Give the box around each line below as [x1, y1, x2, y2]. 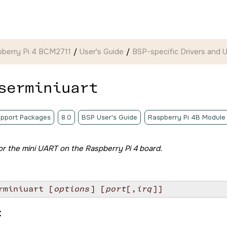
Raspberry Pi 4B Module [147, 113, 225, 122]
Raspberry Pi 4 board [85, 143, 160, 154]
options [54, 184, 89, 194]
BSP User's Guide [82, 113, 137, 122]
